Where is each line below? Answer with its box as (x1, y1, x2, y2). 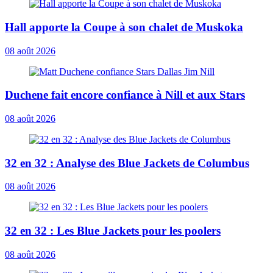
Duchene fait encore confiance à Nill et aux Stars (5, 88, 245, 102)
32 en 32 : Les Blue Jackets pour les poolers (5, 224, 221, 238)
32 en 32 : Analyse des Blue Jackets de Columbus (5, 156, 249, 169)
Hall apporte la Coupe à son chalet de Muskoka (5, 20, 243, 34)
